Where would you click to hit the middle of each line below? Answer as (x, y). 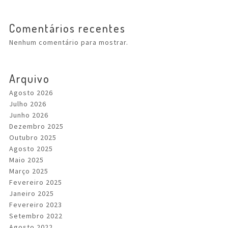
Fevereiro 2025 (36, 182)
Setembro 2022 (36, 216)
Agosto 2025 (31, 149)
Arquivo (30, 78)
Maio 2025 (26, 160)
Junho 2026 (29, 115)
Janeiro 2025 (32, 193)
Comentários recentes (67, 28)
